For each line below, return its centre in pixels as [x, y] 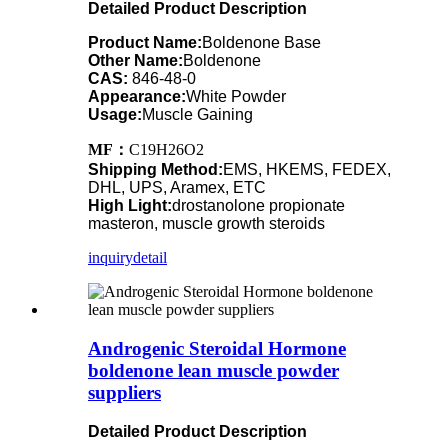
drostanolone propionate [258, 206]
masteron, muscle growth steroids [206, 224]
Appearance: [137, 97]
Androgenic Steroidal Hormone [217, 348]
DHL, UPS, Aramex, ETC [177, 188]
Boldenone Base [261, 43]
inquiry [110, 258]
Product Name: [145, 43]
